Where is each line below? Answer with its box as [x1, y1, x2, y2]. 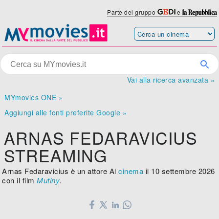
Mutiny [37, 175, 60, 186]
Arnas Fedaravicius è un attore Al [2, 166, 119, 176]
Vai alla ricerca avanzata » [127, 75, 215, 85]
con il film [2, 175, 37, 186]
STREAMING [4, 143, 108, 168]
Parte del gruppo [107, 8, 157, 16]
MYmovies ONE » [4, 92, 63, 103]
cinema [118, 166, 144, 176]
